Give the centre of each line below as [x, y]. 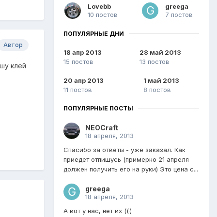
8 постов [157, 90]
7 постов [179, 14]
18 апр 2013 [83, 53]
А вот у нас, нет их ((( [97, 211]
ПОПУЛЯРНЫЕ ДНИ [94, 33]
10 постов [103, 14]
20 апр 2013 [84, 81]
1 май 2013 [161, 81]
